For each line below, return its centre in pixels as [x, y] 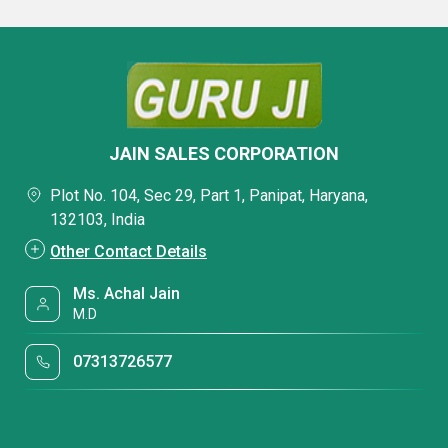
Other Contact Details [128, 251]
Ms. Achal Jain [127, 293]
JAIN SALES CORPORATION [224, 153]
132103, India [97, 219]
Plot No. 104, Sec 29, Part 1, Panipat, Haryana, [209, 195]
